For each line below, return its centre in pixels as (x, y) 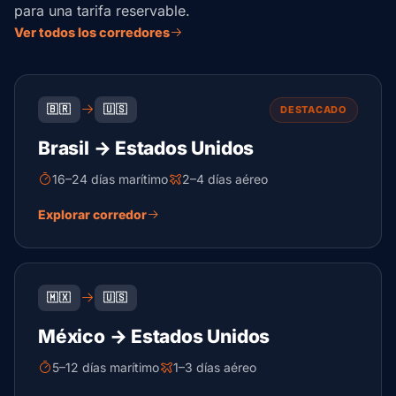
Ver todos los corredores (92, 32)
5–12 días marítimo (106, 367)
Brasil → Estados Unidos (146, 148)
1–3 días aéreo (215, 367)
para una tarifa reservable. (102, 11)
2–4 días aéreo (225, 179)
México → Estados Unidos (154, 336)
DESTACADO (314, 109)
